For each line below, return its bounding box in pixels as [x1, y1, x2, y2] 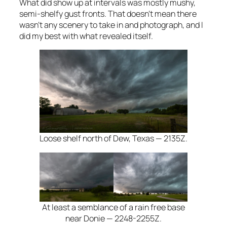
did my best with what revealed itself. [19, 30, 153, 42]
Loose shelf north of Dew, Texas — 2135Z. [40, 133, 187, 144]
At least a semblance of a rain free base [42, 202, 185, 213]
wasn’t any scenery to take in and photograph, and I [19, 19, 203, 30]
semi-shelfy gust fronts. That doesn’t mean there [19, 8, 197, 19]
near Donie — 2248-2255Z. [65, 213, 162, 224]
